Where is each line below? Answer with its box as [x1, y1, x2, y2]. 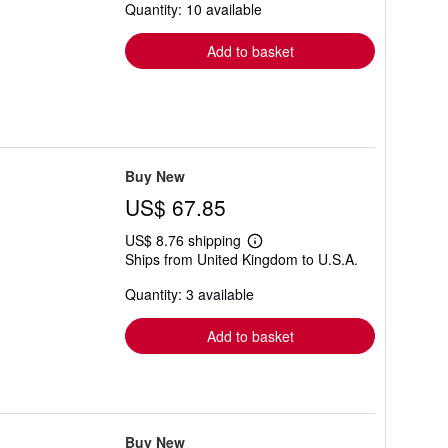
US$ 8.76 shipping [125, 230, 245, 250]
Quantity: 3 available [125, 284, 254, 304]
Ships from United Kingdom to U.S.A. [125, 249, 358, 269]
